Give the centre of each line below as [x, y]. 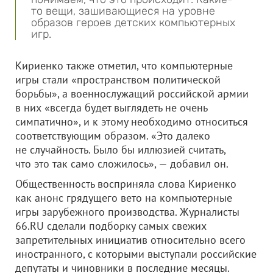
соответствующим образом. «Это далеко [113, 136]
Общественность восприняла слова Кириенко [126, 184]
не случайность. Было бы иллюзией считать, [120, 150]
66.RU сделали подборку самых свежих [111, 226]
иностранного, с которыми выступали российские [136, 254]
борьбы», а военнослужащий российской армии [132, 94]
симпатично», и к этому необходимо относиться [132, 122]
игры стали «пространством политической [118, 80]
